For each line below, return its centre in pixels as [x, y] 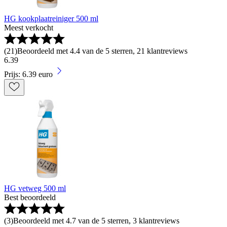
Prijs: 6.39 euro [28, 74]
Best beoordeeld [30, 197]
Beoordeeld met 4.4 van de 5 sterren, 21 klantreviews [102, 51]
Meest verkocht [29, 27]
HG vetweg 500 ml [35, 188]
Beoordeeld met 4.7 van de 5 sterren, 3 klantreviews [96, 220]
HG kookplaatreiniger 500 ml [51, 18]
